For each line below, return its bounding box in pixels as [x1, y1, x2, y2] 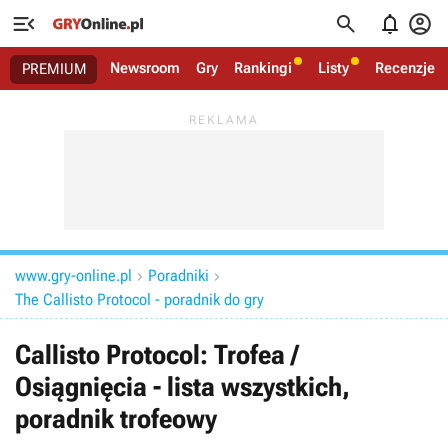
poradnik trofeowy [15, 403, 217, 435]
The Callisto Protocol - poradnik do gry [15, 290, 264, 309]
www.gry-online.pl [15, 266, 132, 285]
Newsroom [110, 59, 180, 77]
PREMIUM [22, 60, 87, 78]
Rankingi [234, 59, 292, 77]
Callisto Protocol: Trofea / [15, 339, 298, 371]
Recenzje [375, 59, 435, 77]
